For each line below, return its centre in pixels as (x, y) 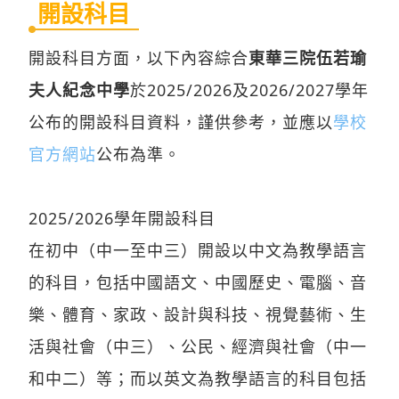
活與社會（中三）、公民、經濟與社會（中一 (198, 346)
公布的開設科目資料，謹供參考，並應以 (181, 122)
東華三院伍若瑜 (308, 57)
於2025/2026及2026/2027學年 (249, 90)
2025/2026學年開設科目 (122, 218)
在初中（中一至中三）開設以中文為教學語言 (198, 250)
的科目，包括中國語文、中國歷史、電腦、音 (198, 282)
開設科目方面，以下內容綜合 (138, 57)
